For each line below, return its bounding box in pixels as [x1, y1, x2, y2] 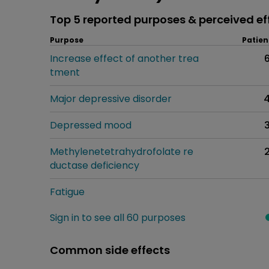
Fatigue [50, 184, 85, 199]
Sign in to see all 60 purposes [50, 210, 186, 225]
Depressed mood [50, 118, 131, 132]
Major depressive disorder [50, 91, 172, 106]
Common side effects [50, 242, 170, 258]
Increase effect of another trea [50, 51, 199, 65]
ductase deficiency [50, 158, 139, 172]
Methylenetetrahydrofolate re [50, 144, 193, 159]
